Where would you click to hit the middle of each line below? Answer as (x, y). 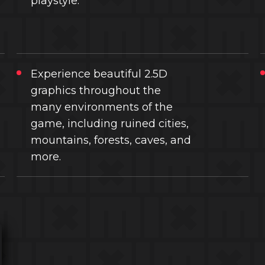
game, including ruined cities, (109, 124)
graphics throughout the (96, 91)
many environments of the (101, 107)
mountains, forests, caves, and (111, 140)
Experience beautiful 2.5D (99, 74)
